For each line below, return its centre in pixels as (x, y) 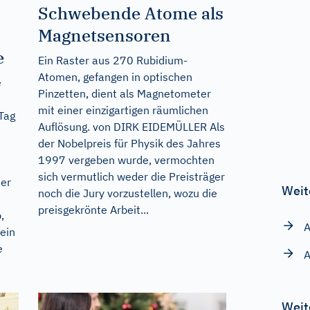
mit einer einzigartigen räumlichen (123, 110)
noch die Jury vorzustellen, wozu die (127, 193)
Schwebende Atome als (130, 13)
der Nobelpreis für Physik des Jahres (129, 143)
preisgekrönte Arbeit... (93, 209)
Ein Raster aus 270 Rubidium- (112, 60)
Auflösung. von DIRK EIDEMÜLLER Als (131, 126)
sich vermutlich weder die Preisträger (131, 176)
